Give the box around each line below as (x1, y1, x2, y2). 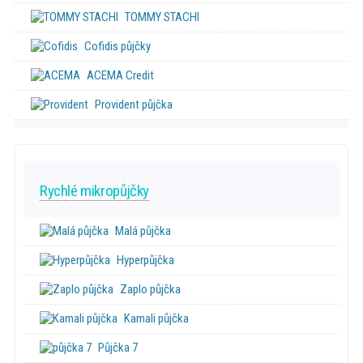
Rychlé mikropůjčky (39, 181, 149, 201)
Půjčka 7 (97, 340, 138, 356)
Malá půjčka (114, 224, 171, 239)
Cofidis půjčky (83, 39, 151, 54)
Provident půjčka (94, 97, 173, 113)
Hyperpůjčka (116, 253, 174, 268)
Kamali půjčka (123, 311, 189, 327)
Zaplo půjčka (119, 282, 181, 297)
